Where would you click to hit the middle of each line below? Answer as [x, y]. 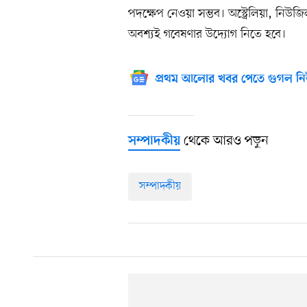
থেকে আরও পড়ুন [224, 141]
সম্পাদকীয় [160, 186]
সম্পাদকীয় [154, 141]
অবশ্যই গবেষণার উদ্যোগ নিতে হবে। [207, 34]
